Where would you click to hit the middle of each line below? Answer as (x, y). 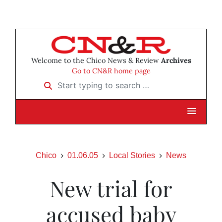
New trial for (111, 188)
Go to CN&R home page (111, 71)
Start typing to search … (82, 82)
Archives (176, 61)
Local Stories (132, 156)
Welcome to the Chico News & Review (96, 61)
